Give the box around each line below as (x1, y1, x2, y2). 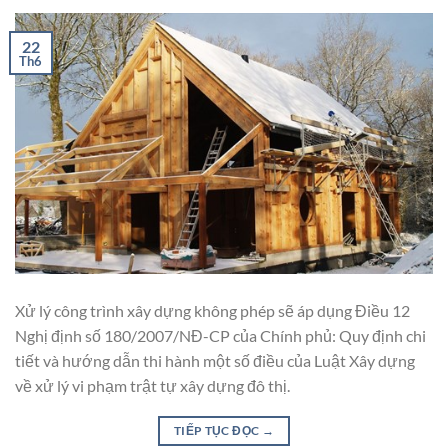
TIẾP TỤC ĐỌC (173, 422, 262, 438)
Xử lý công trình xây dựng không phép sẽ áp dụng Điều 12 (15, 300, 410, 320)
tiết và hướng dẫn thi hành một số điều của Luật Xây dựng (15, 350, 415, 370)
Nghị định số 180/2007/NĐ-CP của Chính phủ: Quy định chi (15, 325, 426, 345)
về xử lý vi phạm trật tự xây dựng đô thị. (15, 375, 290, 395)
